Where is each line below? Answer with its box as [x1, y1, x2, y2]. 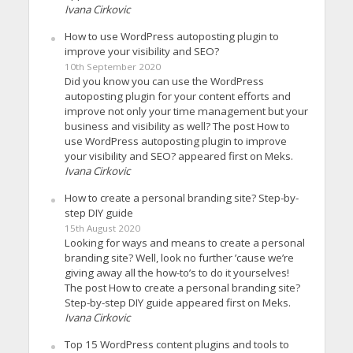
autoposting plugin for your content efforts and [64, 88, 291, 103]
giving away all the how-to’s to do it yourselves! [64, 265, 289, 280]
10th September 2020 [64, 60, 161, 72]
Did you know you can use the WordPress [64, 73, 264, 88]
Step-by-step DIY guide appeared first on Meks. [64, 295, 291, 310]
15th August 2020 [64, 221, 140, 234]
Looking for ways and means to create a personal [64, 235, 305, 250]
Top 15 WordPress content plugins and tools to [64, 336, 289, 351]
